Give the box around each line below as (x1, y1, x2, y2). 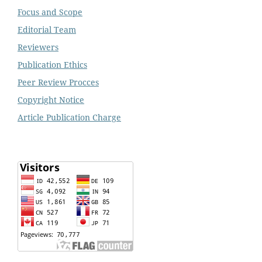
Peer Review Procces (18, 77, 99, 88)
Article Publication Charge (18, 111, 121, 123)
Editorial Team (18, 24, 76, 36)
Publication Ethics (18, 59, 87, 71)
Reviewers (18, 42, 58, 53)
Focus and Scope (18, 6, 82, 18)
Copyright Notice (18, 94, 84, 105)
